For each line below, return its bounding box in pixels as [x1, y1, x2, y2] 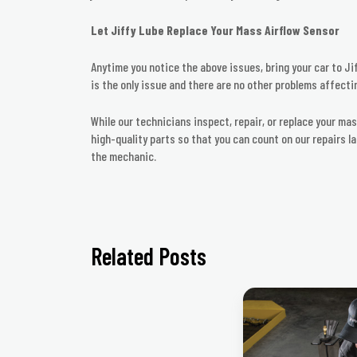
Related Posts [91, 241, 206, 271]
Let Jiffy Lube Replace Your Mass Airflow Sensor [91, 22, 339, 38]
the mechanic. [91, 148, 156, 164]
